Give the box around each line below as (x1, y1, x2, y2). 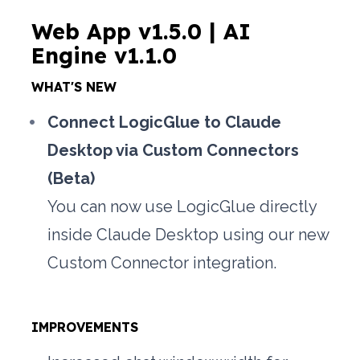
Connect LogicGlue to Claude (47, 112, 282, 133)
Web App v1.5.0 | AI (31, 18, 252, 46)
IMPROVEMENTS (31, 319, 139, 336)
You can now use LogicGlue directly (47, 197, 317, 217)
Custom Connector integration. (47, 253, 281, 273)
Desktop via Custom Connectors (47, 141, 300, 161)
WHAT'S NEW (31, 79, 117, 96)
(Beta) (47, 169, 96, 189)
